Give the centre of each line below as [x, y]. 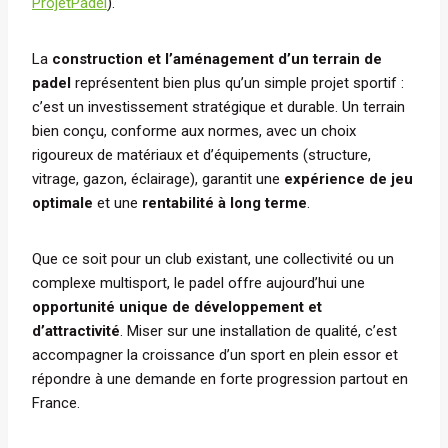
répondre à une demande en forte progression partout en [220, 378]
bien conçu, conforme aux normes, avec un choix [194, 130]
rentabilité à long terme [224, 202]
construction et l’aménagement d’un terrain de [217, 58]
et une [117, 202]
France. [56, 402]
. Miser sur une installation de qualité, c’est [258, 330]
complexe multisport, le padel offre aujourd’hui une [198, 282]
